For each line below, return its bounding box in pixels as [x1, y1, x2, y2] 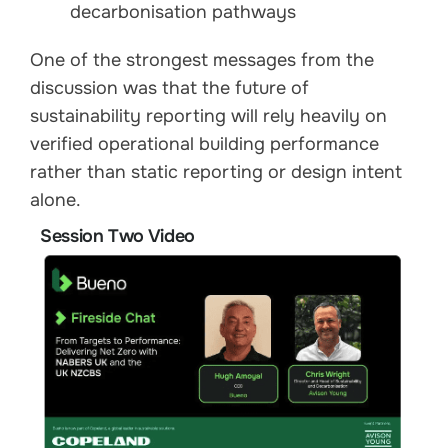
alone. [30, 188, 81, 211]
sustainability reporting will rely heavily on [30, 104, 387, 127]
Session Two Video [40, 224, 195, 247]
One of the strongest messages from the [30, 48, 374, 71]
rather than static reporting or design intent [30, 160, 402, 183]
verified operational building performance [30, 132, 379, 155]
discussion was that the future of [30, 76, 309, 99]
